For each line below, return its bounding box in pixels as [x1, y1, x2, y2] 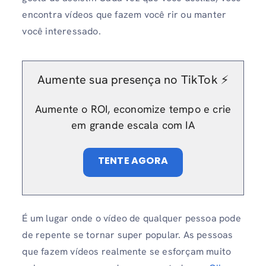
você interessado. [22, 25, 101, 37]
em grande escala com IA [71, 118, 195, 132]
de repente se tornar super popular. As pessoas [22, 229, 233, 242]
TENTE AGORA [97, 154, 169, 168]
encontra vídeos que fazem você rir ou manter [22, 8, 227, 21]
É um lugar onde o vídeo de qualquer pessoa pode [22, 212, 241, 225]
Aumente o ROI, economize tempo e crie [34, 102, 232, 116]
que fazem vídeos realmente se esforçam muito [22, 245, 232, 258]
